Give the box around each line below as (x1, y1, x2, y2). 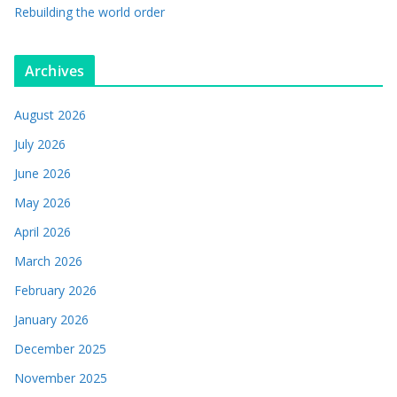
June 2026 (14, 165, 71, 183)
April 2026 (14, 223, 71, 241)
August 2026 (14, 106, 86, 124)
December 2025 (14, 340, 106, 358)
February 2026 (14, 282, 97, 300)
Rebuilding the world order (14, 4, 165, 21)
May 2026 (14, 194, 71, 212)
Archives (25, 61, 85, 82)
